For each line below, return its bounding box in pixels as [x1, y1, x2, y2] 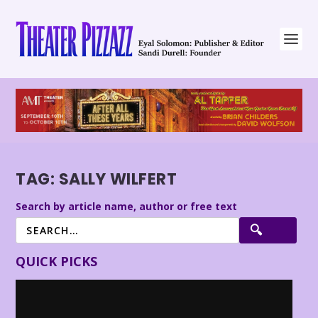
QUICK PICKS [16, 252, 98, 270]
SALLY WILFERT [58, 168, 177, 191]
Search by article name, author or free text [16, 199, 238, 213]
